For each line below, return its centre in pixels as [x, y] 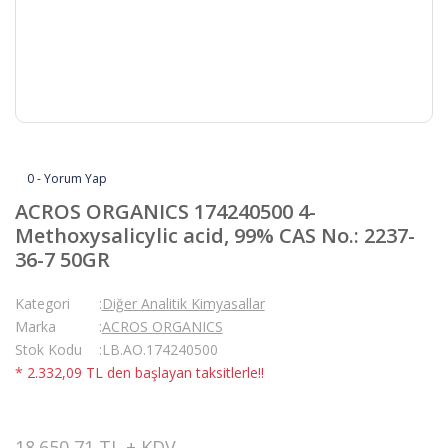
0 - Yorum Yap [67, 178]
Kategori [42, 303]
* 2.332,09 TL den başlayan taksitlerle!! [139, 372]
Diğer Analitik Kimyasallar [183, 303]
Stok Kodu [48, 349]
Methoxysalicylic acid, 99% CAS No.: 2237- [215, 235]
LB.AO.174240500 [159, 349]
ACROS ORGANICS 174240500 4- [165, 211]
